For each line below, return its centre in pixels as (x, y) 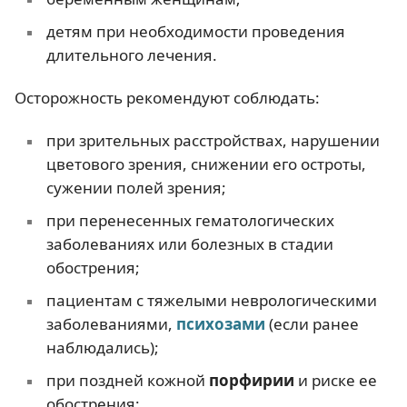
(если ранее (312, 324)
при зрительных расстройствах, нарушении (213, 141)
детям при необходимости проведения (195, 31)
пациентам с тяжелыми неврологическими (211, 301)
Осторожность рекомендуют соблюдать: (167, 98)
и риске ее (335, 381)
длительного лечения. (131, 55)
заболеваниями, (111, 324)
